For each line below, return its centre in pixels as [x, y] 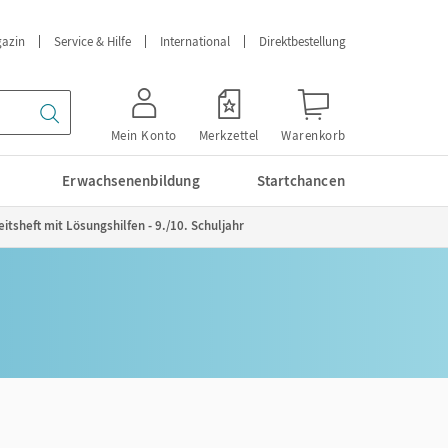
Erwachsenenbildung [131, 180]
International [195, 41]
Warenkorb [313, 135]
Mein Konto [143, 135]
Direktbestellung [302, 41]
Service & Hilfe [92, 41]
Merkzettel [228, 135]
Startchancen [300, 180]
